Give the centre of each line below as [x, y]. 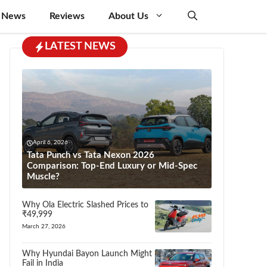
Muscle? [43, 177]
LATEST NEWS [80, 46]
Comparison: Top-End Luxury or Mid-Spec [112, 166]
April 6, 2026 [50, 142]
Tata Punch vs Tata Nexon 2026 [91, 155]
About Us [128, 16]
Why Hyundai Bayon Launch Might [87, 254]
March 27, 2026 [44, 226]
